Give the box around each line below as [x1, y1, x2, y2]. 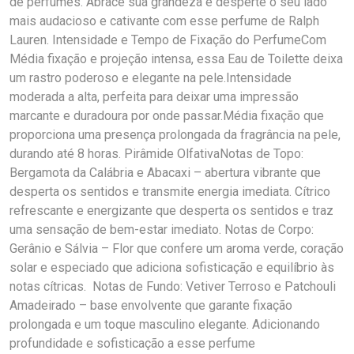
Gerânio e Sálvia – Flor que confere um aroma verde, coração [9, 241, 344, 256]
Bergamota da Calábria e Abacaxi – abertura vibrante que [9, 165, 321, 180]
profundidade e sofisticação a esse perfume [9, 336, 255, 351]
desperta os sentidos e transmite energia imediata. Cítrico [9, 184, 330, 199]
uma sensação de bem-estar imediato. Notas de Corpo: [9, 222, 314, 237]
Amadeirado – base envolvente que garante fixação [9, 298, 292, 313]
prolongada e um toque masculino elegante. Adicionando [9, 317, 320, 332]
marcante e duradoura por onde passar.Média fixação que [9, 108, 324, 123]
